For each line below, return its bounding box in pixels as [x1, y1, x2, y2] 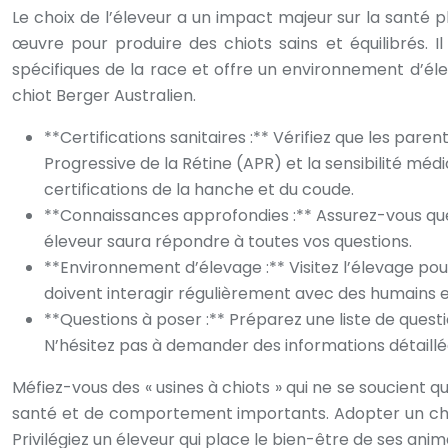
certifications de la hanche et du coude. [44, 178, 354, 201]
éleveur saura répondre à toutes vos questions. [44, 230, 412, 253]
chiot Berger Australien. [12, 84, 196, 107]
